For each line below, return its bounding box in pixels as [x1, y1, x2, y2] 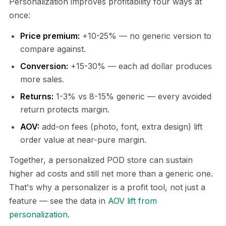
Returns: [20, 91, 53, 101]
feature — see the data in [9, 195, 108, 206]
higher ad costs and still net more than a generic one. [9, 168, 213, 179]
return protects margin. [20, 104, 109, 115]
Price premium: [20, 30, 80, 41]
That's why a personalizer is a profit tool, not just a [9, 182, 205, 192]
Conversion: [20, 61, 68, 71]
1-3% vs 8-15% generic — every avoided [53, 91, 211, 101]
